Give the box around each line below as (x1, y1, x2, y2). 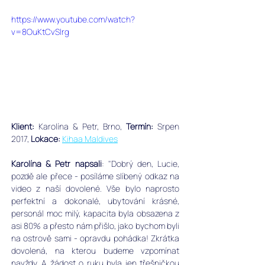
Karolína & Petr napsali (11, 157, 102, 169)
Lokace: (31, 132, 60, 144)
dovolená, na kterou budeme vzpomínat (11, 244, 179, 256)
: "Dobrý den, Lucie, (101, 157, 179, 169)
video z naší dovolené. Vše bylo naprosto (11, 182, 179, 194)
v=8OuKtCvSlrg (11, 26, 69, 37)
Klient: (11, 120, 34, 132)
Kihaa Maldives (62, 132, 118, 144)
